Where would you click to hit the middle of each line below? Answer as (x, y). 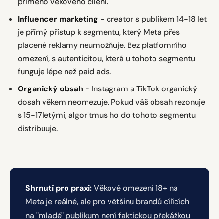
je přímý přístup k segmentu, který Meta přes (99, 32)
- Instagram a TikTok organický (140, 89)
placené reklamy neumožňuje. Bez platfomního (102, 45)
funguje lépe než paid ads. (64, 72)
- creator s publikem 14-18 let (153, 19)
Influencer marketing (58, 19)
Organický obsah (50, 89)
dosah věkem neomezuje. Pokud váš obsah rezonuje (111, 102)
